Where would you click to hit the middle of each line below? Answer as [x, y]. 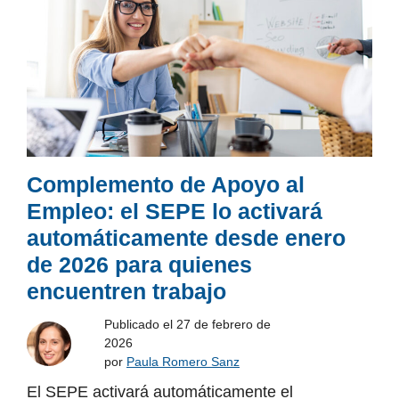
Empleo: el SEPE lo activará [175, 212]
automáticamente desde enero [186, 238]
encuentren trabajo [126, 292]
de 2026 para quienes [139, 265]
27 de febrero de [224, 325]
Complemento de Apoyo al [166, 185]
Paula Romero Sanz [183, 362]
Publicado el [140, 325]
